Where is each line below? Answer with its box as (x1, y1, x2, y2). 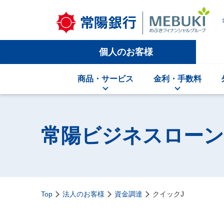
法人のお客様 (62, 190, 104, 198)
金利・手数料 (153, 74, 201, 83)
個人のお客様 (99, 47, 153, 57)
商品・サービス (77, 74, 133, 83)
